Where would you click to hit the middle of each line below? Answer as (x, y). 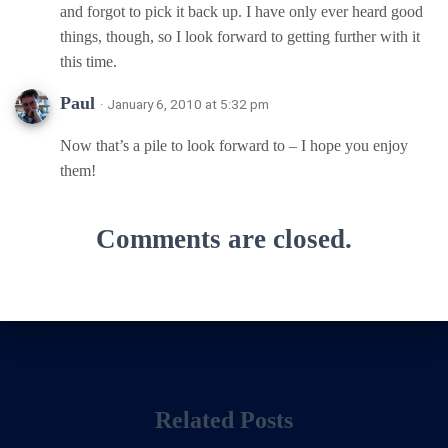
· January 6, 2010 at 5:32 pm (184, 103)
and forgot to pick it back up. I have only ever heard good (241, 11)
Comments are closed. (224, 238)
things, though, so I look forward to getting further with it (240, 36)
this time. (88, 61)
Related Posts (224, 419)
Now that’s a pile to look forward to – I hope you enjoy (234, 145)
